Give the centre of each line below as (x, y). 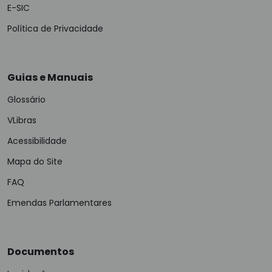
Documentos (41, 252)
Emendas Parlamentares (59, 203)
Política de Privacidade (55, 29)
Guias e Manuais (50, 77)
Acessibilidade (37, 141)
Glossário (26, 100)
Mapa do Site (35, 161)
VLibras (22, 120)
